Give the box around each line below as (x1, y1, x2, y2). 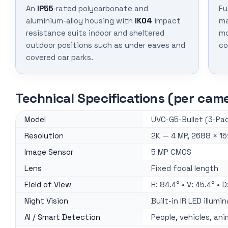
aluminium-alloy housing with (26, 16, 135, 26)
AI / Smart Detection (24, 212, 100, 222)
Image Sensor (24, 147, 73, 157)
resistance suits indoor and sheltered (26, 28, 164, 38)
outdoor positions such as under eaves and (26, 40, 185, 50)
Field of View (24, 180, 71, 190)
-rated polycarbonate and (53, 4, 148, 14)
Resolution (24, 131, 64, 141)
